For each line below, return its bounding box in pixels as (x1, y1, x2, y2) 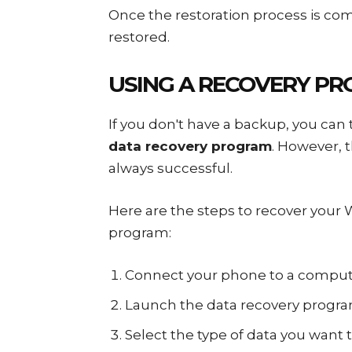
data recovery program (108, 138, 272, 154)
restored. (108, 29, 170, 45)
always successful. (108, 160, 233, 176)
